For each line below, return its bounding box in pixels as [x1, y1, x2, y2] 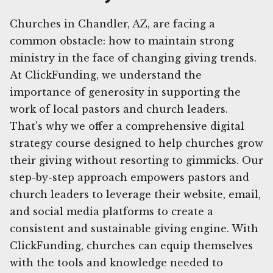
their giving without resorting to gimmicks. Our [10, 154, 263, 166]
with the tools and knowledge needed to [10, 256, 223, 269]
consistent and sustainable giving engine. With [10, 222, 258, 235]
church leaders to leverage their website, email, [10, 188, 261, 200]
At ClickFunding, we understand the [10, 68, 202, 81]
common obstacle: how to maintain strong [10, 34, 234, 47]
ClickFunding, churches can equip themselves [10, 239, 253, 252]
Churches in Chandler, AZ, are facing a [10, 17, 215, 30]
